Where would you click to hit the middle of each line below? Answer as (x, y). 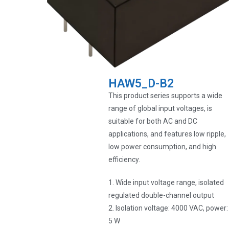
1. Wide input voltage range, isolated (166, 183)
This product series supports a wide (166, 96)
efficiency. (124, 160)
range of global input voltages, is (161, 109)
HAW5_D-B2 (141, 84)
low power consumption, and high (163, 147)
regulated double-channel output (162, 196)
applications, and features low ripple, (167, 134)
